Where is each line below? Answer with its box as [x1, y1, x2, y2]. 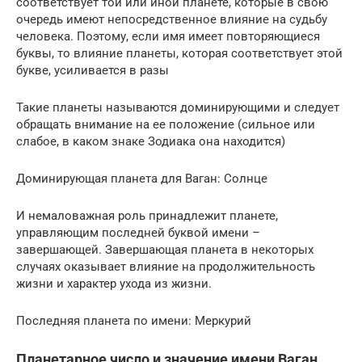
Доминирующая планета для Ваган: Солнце [16, 171, 267, 187]
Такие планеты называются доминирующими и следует [16, 100, 339, 116]
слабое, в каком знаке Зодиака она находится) [16, 134, 285, 149]
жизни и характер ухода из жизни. [16, 276, 212, 292]
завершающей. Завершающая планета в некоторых [16, 242, 314, 258]
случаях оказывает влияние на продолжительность [16, 259, 315, 275]
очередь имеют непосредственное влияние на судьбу [16, 12, 327, 27]
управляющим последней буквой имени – [16, 225, 260, 241]
